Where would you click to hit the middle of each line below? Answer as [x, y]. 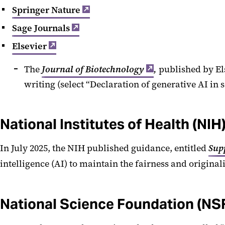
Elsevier [29, 46]
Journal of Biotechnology [93, 69]
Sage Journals [41, 28]
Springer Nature [46, 10]
